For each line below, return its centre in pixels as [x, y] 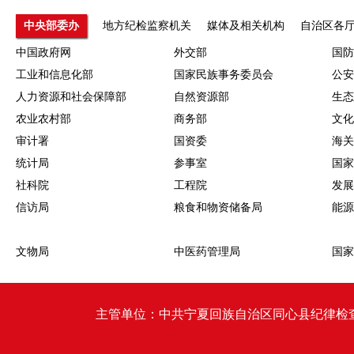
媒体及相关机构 [246, 26]
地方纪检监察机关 [147, 26]
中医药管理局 [207, 252]
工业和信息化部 [55, 75]
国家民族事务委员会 [224, 75]
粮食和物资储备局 [218, 207]
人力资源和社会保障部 [71, 97]
